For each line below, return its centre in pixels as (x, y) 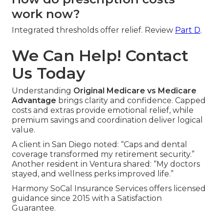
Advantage (34, 101)
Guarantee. (34, 208)
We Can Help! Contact (100, 56)
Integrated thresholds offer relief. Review (93, 30)
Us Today (49, 73)
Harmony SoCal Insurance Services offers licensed (109, 189)
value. (23, 130)
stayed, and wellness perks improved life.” (93, 174)
